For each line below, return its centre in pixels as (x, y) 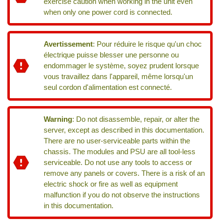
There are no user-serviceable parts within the (117, 141)
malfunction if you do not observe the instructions (122, 195)
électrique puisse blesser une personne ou (111, 55)
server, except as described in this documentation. (124, 130)
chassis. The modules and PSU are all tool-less (120, 151)
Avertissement (69, 44)
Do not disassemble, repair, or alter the (138, 119)
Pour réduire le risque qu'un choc (150, 44)
